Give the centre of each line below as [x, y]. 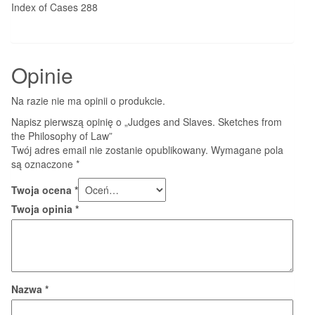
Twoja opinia [43, 208]
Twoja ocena [43, 189]
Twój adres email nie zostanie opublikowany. [110, 149]
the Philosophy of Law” [62, 135]
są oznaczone [44, 163]
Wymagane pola [247, 149]
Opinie [42, 75]
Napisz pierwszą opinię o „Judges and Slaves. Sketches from [147, 121]
